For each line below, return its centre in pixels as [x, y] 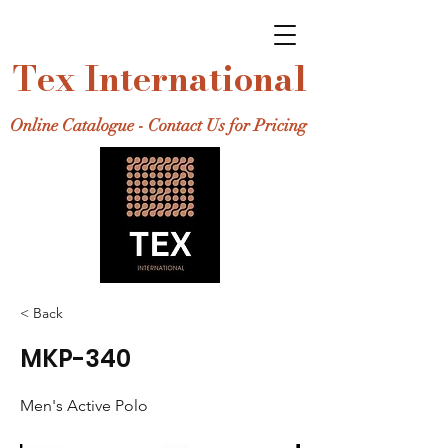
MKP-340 [75, 358]
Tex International [160, 78]
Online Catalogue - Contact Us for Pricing [158, 125]
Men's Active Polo [84, 405]
